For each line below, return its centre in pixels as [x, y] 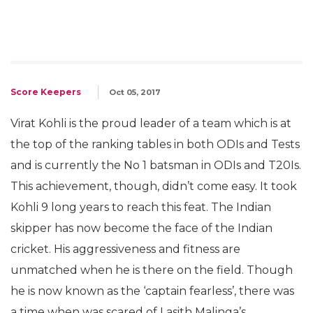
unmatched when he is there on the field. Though [152, 270]
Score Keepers [46, 92]
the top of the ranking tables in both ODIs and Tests [155, 144]
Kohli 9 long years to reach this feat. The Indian [141, 207]
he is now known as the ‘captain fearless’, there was [152, 291]
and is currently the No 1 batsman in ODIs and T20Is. [156, 165]
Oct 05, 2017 [135, 92]
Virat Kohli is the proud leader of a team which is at [151, 123]
